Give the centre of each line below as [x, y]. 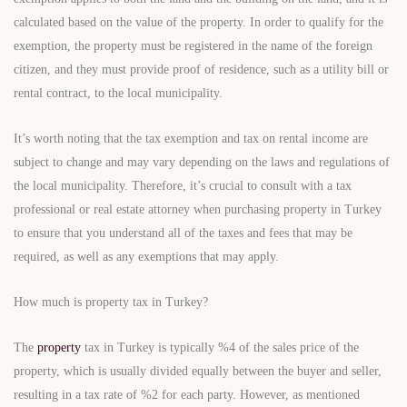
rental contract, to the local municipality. [118, 94]
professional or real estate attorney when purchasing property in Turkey [198, 210]
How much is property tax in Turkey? [111, 303]
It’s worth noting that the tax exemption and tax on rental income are [191, 139]
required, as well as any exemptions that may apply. [146, 257]
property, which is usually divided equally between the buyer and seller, [198, 372]
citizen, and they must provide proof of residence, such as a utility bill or [201, 70]
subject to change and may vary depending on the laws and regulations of [202, 163]
